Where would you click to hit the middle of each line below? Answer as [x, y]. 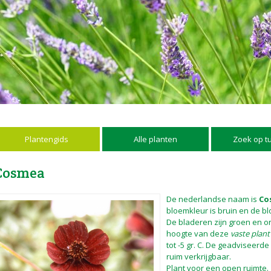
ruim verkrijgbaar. [199, 256]
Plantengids [46, 139]
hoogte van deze [198, 233]
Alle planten [155, 139]
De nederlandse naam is [213, 199]
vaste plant [250, 233]
